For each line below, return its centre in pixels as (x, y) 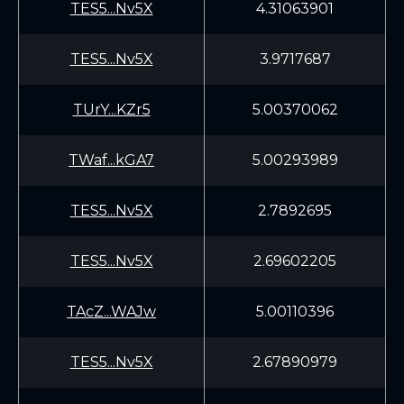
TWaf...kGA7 (111, 160)
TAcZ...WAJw (111, 312)
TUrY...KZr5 (111, 110)
